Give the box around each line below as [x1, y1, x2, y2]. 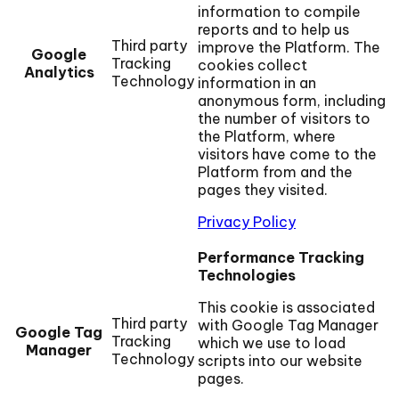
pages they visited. [198, 181, 328, 199]
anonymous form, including [198, 92, 386, 110]
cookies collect [198, 56, 307, 75]
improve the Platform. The [198, 38, 380, 57]
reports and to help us [198, 20, 349, 39]
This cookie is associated [198, 298, 375, 317]
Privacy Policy [198, 213, 296, 232]
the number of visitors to [198, 110, 370, 128]
